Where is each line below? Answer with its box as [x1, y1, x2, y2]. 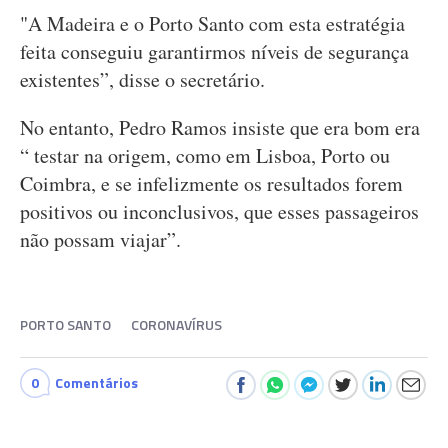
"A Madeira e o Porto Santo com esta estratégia [20, 10, 405, 37]
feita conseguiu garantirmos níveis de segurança [20, 38, 409, 65]
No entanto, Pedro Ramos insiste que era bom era [20, 114, 420, 141]
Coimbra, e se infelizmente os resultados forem [20, 170, 403, 197]
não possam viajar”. [20, 226, 181, 253]
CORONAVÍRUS [131, 314, 222, 335]
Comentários [55, 372, 138, 393]
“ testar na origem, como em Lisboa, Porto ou [20, 142, 390, 169]
